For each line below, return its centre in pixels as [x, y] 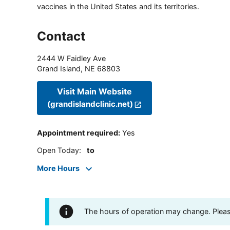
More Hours [58, 168]
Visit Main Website [95, 92]
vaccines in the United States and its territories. [118, 6]
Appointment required [78, 133]
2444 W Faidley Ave [71, 58]
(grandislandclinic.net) [90, 104]
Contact [61, 36]
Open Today [58, 150]
